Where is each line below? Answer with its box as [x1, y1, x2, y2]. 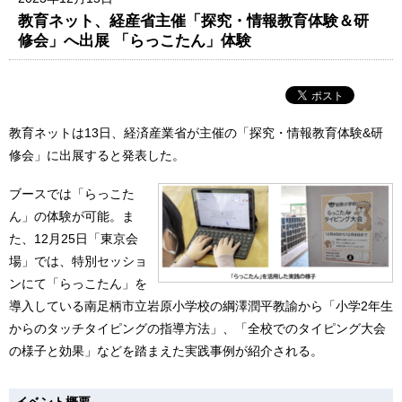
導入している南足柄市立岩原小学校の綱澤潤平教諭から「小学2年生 [9, 299, 393, 314]
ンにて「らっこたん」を [9, 276, 147, 292]
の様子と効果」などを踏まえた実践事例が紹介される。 [9, 344, 323, 359]
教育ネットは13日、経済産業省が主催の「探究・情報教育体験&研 [9, 125, 383, 140]
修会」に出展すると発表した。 [9, 147, 185, 162]
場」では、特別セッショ [9, 254, 147, 269]
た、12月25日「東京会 [9, 232, 138, 247]
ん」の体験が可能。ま [9, 209, 135, 224]
